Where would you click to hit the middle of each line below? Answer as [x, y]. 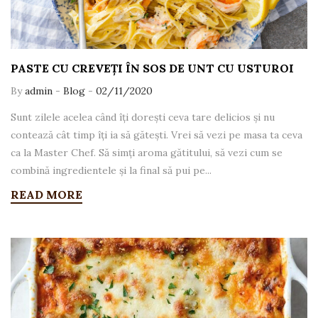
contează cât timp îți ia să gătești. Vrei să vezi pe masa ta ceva [157, 135]
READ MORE [46, 195]
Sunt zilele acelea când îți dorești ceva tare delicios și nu [143, 117]
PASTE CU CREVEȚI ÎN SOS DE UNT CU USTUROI [152, 68]
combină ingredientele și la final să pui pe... [111, 171]
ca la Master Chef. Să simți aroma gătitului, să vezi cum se [147, 153]
